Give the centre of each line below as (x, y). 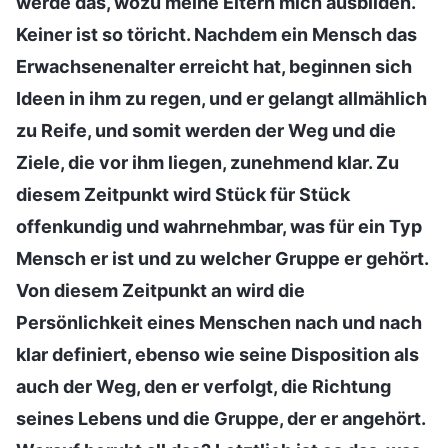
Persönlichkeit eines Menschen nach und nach (219, 322)
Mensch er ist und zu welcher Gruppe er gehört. (222, 258)
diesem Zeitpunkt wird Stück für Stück (183, 194)
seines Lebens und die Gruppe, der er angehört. (220, 418)
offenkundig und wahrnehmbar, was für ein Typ (219, 226)
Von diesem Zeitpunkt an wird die (160, 290)
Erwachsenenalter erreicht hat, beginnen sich (214, 66)
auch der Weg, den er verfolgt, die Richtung (203, 386)
